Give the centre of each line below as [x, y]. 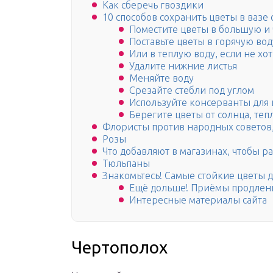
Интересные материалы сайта [198, 200]
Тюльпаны [126, 164]
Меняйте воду [161, 78]
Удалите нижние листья [183, 66]
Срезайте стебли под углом [192, 90]
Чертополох [119, 247]
